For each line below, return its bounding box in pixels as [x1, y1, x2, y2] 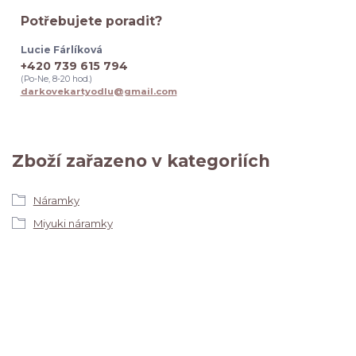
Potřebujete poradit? [20, 13, 162, 29]
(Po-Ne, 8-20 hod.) [20, 74, 92, 85]
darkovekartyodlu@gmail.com [20, 86, 177, 98]
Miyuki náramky [33, 216, 113, 230]
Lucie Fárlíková [20, 44, 103, 56]
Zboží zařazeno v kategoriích [12, 151, 270, 172]
